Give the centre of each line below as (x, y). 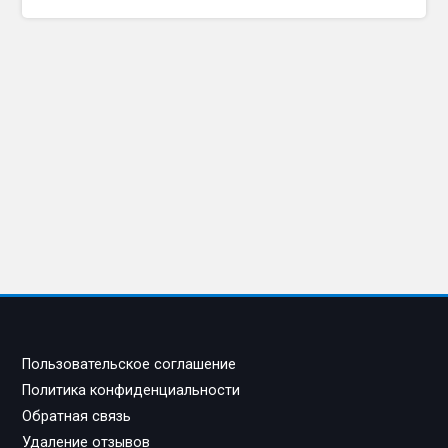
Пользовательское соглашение (129, 364)
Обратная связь (77, 416)
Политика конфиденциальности (131, 390)
